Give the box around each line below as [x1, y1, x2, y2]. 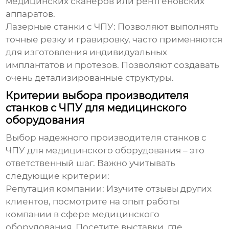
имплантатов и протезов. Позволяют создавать [6, 60, 220, 71]
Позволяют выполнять [116, 21, 219, 32]
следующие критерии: [6, 171, 110, 181]
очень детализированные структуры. [6, 73, 174, 83]
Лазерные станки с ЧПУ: [6, 21, 116, 32]
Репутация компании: [6, 184, 105, 194]
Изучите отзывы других [104, 184, 212, 194]
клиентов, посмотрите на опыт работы [6, 196, 180, 207]
